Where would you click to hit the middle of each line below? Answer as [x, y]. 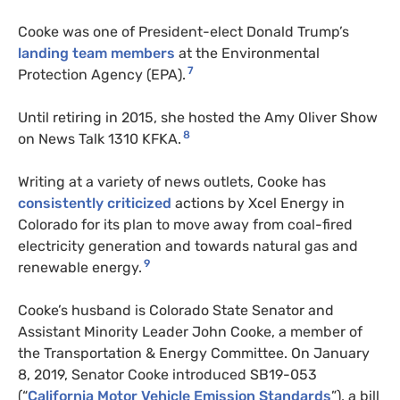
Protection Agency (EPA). [102, 75]
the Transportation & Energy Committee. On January [194, 354]
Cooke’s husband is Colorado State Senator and [176, 311]
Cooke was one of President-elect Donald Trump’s [183, 32]
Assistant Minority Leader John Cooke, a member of [190, 332]
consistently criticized [96, 204]
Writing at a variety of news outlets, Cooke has [172, 182]
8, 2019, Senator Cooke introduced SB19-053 [167, 375]
